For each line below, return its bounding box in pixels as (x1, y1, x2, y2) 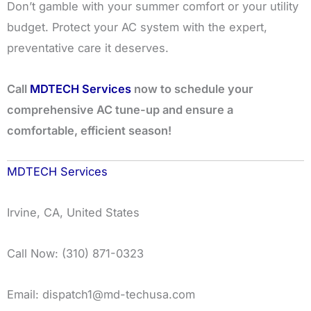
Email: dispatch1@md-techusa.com (7, 287, 195, 301)
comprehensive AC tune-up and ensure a (7, 102, 233, 117)
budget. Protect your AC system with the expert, (7, 19, 267, 34)
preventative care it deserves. (7, 40, 169, 55)
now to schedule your (131, 81, 253, 96)
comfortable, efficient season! (7, 123, 171, 137)
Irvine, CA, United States (7, 205, 140, 220)
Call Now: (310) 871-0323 (7, 246, 144, 260)
